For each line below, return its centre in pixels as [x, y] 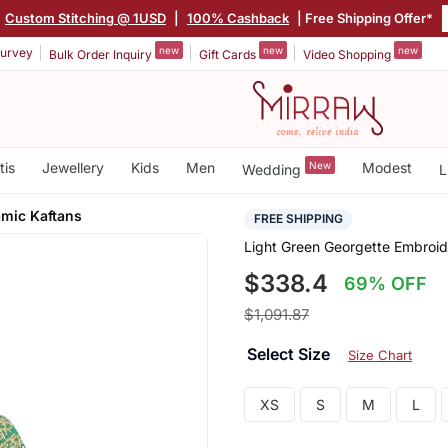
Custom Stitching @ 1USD [85, 17]
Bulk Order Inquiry [102, 54]
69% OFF [386, 284]
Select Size [290, 354]
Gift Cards [229, 54]
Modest [386, 167]
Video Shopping [348, 54]
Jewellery [72, 167]
